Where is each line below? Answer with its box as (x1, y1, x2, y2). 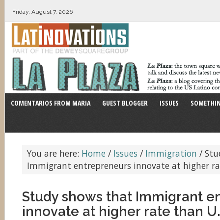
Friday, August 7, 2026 (12, 8, 73, 15)
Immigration (145, 147, 197, 159)
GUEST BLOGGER (102, 98, 148, 108)
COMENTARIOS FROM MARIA (11, 98, 90, 108)
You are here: (27, 147, 82, 159)
